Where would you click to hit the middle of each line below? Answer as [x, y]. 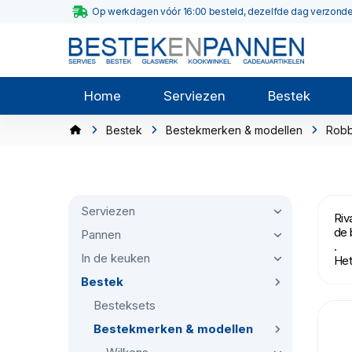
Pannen [101, 235]
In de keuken [115, 258]
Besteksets [125, 305]
